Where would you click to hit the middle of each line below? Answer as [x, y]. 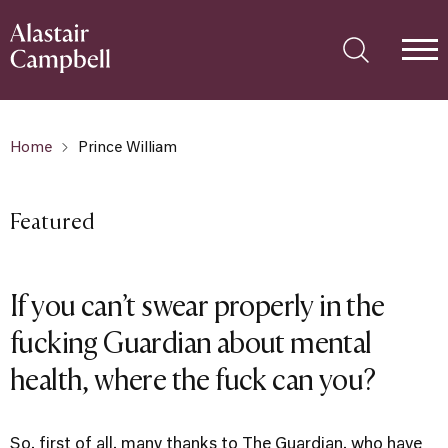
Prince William [127, 148]
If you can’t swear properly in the [197, 305]
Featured [52, 220]
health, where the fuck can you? [193, 379]
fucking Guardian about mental [191, 342]
